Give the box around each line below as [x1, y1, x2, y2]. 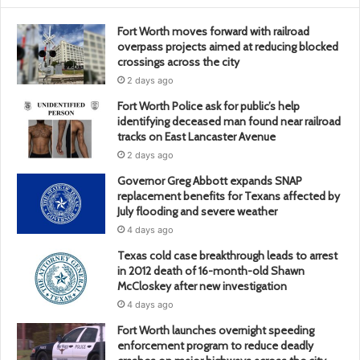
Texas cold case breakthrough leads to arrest [117, 247, 337, 263]
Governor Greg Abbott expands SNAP [117, 173, 302, 188]
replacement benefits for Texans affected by [117, 188, 340, 203]
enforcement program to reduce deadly [117, 337, 313, 353]
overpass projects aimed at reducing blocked [117, 39, 338, 54]
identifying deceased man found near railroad [117, 113, 341, 129]
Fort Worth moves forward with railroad [117, 23, 309, 39]
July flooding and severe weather [117, 203, 277, 219]
